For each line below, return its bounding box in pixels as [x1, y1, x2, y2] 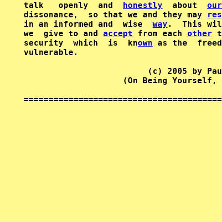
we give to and [24, 29, 103, 38]
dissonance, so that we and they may [24, 10, 207, 19]
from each [133, 29, 187, 38]
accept [103, 29, 133, 38]
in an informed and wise [24, 19, 153, 29]
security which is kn [24, 38, 138, 48]
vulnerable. [24, 48, 78, 57]
